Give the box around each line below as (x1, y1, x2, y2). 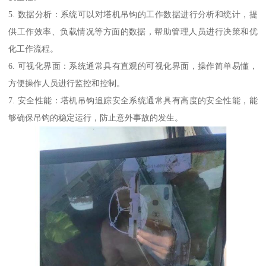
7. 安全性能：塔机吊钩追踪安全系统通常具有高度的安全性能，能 (8, 96, 258, 106)
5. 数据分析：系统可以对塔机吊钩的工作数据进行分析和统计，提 (8, 9, 258, 20)
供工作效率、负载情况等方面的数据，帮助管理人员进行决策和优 (8, 27, 258, 37)
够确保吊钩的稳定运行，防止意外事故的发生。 (8, 113, 183, 123)
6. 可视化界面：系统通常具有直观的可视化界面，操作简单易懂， (8, 61, 258, 71)
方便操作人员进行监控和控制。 (8, 78, 125, 88)
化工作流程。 (8, 44, 59, 54)
